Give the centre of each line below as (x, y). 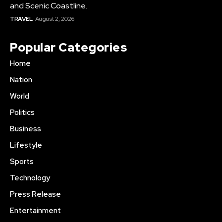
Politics (22, 113)
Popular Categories (68, 48)
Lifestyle (26, 145)
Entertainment (35, 211)
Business (26, 129)
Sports (22, 162)
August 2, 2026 (55, 19)
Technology (30, 178)
